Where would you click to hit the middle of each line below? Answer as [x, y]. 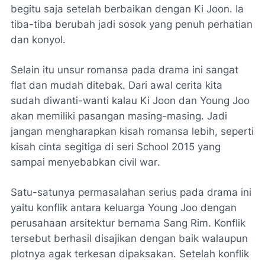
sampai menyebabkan [65, 162]
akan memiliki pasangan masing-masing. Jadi [119, 116]
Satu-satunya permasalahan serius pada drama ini [131, 193]
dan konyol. [38, 40]
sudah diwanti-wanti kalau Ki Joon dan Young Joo [130, 101]
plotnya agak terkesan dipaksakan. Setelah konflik [130, 254]
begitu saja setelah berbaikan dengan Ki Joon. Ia [127, 9]
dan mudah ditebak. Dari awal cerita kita [124, 85]
